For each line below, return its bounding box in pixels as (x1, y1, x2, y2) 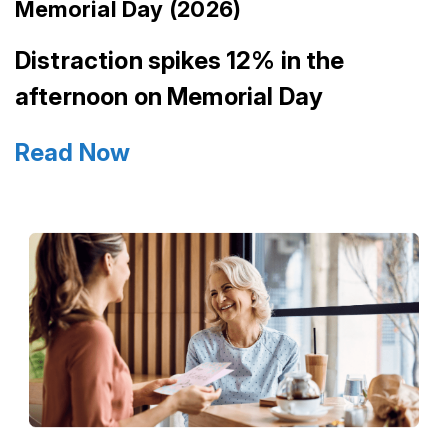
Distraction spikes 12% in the (15, 46, 345, 76)
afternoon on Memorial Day (15, 82, 324, 112)
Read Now (15, 138, 131, 168)
